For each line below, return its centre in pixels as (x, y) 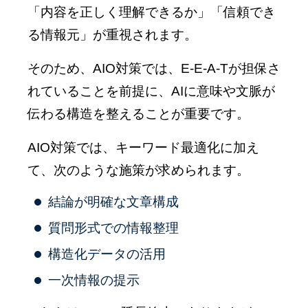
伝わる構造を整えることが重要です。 (145, 114)
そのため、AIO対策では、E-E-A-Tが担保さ (154, 69)
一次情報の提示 (94, 280)
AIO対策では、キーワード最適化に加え (143, 148)
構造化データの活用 (107, 254)
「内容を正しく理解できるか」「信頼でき (152, 12)
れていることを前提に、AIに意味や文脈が (151, 91)
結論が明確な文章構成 (113, 202)
